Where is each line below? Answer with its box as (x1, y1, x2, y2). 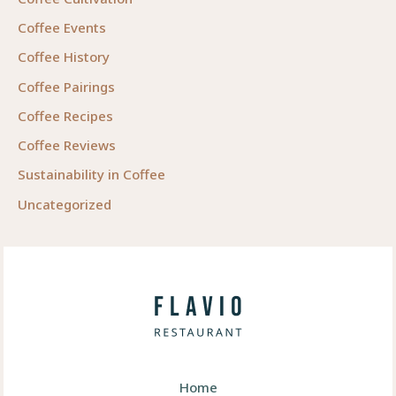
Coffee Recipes (18, 106, 113, 125)
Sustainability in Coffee (18, 165, 165, 184)
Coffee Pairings (18, 77, 115, 95)
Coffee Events (18, 19, 106, 37)
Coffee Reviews (18, 136, 116, 155)
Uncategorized (18, 194, 111, 213)
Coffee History (18, 48, 110, 66)
